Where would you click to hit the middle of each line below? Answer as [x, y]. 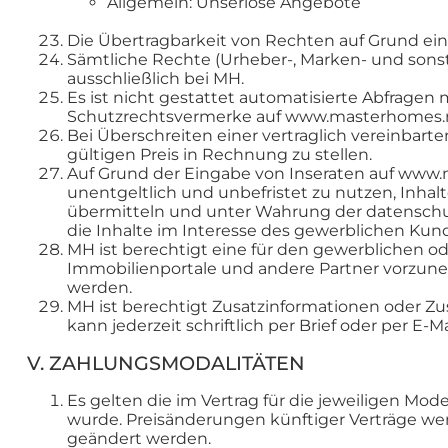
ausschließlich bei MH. [156, 78]
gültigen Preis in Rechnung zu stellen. [220, 154]
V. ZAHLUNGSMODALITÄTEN [166, 362]
